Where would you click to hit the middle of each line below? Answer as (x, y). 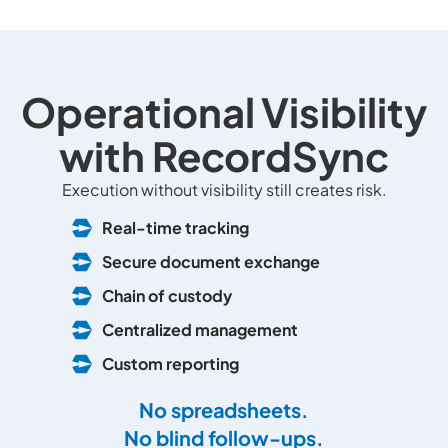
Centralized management (199, 330)
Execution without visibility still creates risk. (224, 189)
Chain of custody (166, 296)
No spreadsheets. (224, 410)
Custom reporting (170, 364)
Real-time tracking (175, 228)
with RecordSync (224, 155)
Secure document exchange (210, 262)
